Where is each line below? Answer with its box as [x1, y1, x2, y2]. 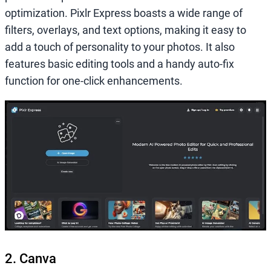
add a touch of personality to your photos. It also [5, 41, 235, 54]
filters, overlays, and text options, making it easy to [5, 24, 246, 37]
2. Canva [5, 250, 56, 266]
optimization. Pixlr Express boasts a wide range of [5, 7, 243, 20]
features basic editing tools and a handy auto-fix [5, 57, 234, 71]
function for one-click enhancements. [5, 74, 183, 88]
